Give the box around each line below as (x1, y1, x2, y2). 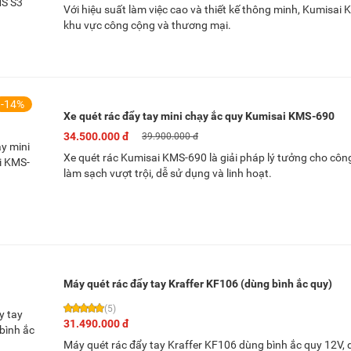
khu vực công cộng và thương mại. (63, 19, 231, 32)
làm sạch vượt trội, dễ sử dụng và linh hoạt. (63, 167, 272, 180)
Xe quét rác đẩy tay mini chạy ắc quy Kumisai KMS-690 (63, 110, 335, 123)
